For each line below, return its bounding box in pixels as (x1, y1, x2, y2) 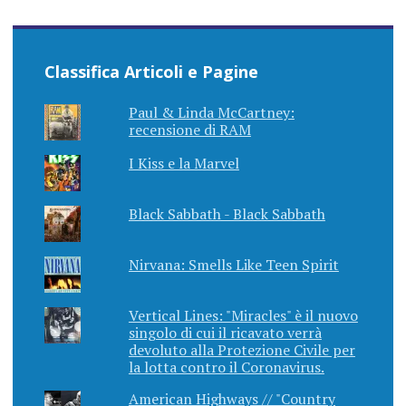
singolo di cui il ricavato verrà (128, 322, 322, 343)
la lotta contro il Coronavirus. (128, 356, 324, 377)
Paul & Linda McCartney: (128, 101, 295, 122)
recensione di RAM (128, 119, 251, 140)
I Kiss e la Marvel (128, 152, 239, 173)
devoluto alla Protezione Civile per (128, 339, 355, 360)
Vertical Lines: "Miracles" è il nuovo (128, 304, 358, 325)
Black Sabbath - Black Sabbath (128, 203, 325, 224)
